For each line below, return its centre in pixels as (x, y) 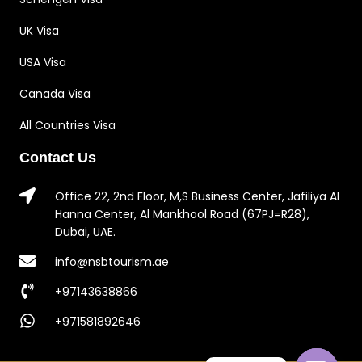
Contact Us (58, 158)
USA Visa (43, 63)
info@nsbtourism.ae (112, 262)
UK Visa (39, 31)
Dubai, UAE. (85, 232)
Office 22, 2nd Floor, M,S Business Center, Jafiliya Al (197, 197)
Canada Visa (55, 94)
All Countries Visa (67, 126)
